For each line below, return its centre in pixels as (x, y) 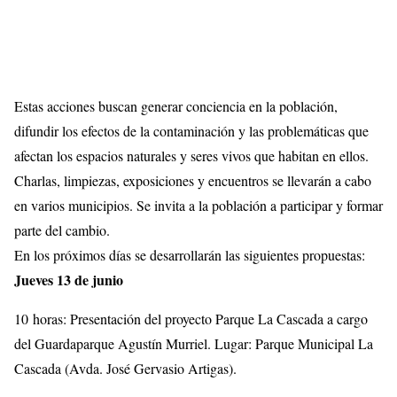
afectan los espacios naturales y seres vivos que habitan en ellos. (191, 155)
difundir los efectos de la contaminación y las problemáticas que (191, 130)
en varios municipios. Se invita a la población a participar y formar (198, 205)
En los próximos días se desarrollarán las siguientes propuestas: (190, 254)
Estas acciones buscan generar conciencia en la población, (176, 105)
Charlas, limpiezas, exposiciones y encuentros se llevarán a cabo (193, 180)
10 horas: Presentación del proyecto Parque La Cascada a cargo (191, 318)
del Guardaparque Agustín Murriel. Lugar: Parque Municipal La (194, 343)
